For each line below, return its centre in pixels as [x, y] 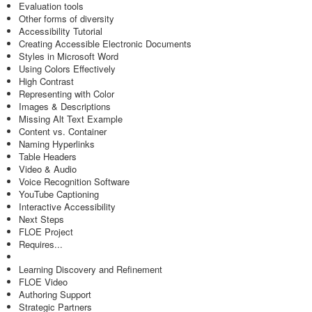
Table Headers [48, 156]
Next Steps [41, 219]
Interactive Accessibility [67, 206]
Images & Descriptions [65, 106]
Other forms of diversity [67, 18]
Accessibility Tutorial [61, 31]
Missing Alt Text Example [71, 119]
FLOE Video [43, 282]
